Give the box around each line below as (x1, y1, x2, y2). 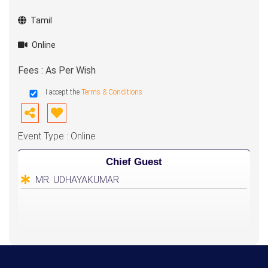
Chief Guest (106, 156, 162, 167)
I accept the (45, 88, 81, 96)
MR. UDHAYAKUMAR (35, 174, 119, 185)
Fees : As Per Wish (18, 65, 96, 76)
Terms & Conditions (81, 88, 142, 96)
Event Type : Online (18, 130, 96, 142)
